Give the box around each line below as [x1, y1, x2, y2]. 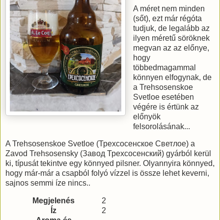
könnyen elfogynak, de [133, 73, 212, 82]
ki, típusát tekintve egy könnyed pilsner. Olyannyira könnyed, [5, 159, 215, 168]
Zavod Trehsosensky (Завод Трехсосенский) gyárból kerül [5, 149, 211, 158]
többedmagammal [133, 63, 196, 72]
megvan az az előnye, [133, 43, 210, 52]
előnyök [133, 112, 161, 121]
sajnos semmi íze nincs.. [5, 179, 90, 188]
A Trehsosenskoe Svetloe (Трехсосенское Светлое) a [5, 139, 195, 148]
